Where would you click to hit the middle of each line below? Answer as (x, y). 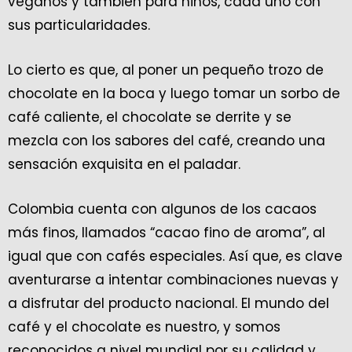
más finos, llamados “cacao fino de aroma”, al (167, 232)
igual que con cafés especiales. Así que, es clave (175, 256)
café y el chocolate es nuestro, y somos (144, 326)
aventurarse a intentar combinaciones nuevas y (173, 279)
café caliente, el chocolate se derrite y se (150, 117)
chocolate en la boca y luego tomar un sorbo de (174, 93)
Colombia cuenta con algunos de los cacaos (162, 209)
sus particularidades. (79, 25)
